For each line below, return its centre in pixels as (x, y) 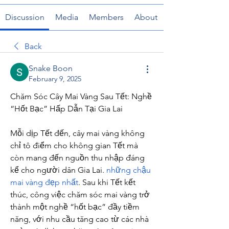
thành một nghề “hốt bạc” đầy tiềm (75, 207)
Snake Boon (51, 68)
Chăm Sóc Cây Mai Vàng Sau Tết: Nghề (81, 96)
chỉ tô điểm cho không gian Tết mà (74, 145)
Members (107, 17)
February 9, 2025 (55, 79)
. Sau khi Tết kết (107, 182)
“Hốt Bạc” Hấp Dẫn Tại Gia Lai (66, 109)
